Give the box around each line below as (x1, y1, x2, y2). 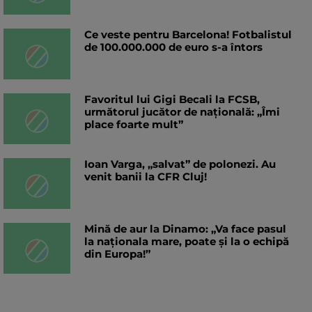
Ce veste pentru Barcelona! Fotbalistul (84, 28, 292, 42)
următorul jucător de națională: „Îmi (84, 105, 280, 119)
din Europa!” (84, 247, 150, 261)
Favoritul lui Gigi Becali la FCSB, (84, 93, 260, 107)
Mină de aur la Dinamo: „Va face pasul (84, 222, 286, 236)
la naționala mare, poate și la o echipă (84, 235, 289, 249)
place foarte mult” (84, 118, 183, 132)
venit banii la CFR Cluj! (84, 170, 207, 184)
